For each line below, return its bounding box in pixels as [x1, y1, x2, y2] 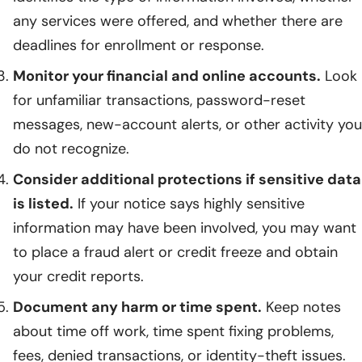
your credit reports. [13, 266, 144, 286]
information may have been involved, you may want [13, 217, 356, 238]
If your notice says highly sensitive [74, 193, 305, 213]
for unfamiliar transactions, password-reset [13, 90, 305, 110]
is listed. [13, 193, 74, 213]
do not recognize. [13, 138, 129, 158]
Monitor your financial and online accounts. [13, 65, 321, 86]
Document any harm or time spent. [13, 297, 262, 317]
